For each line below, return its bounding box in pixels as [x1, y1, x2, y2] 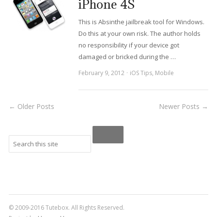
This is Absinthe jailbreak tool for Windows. [78, 17, 204, 26]
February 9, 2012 [78, 69, 124, 77]
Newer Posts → [159, 102, 209, 111]
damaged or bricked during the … [78, 52, 176, 61]
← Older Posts [8, 102, 54, 111]
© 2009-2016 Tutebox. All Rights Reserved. [8, 203, 124, 212]
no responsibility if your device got [78, 41, 179, 49]
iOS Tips [129, 69, 152, 77]
